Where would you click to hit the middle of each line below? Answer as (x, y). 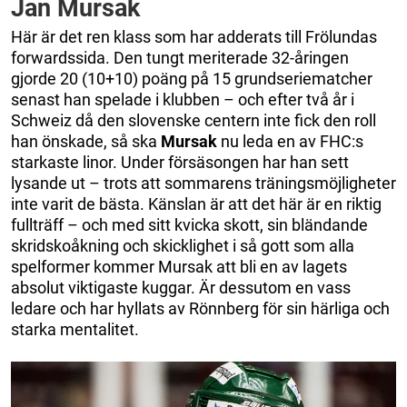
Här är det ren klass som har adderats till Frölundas (194, 36)
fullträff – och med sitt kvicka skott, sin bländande (189, 224)
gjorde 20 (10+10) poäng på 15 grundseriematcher (192, 78)
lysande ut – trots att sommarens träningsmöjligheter (203, 183)
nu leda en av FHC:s (290, 141)
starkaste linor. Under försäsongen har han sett (180, 162)
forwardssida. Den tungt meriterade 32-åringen (180, 57)
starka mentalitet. (75, 329)
